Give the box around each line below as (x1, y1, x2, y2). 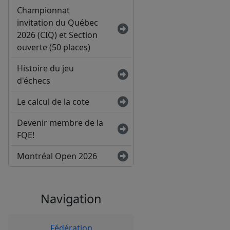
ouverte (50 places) (17, 42, 90, 53)
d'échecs (17, 75, 50, 87)
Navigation (41, 190, 102, 207)
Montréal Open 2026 (17, 150, 97, 162)
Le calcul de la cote (17, 96, 89, 108)
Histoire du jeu (17, 63, 74, 74)
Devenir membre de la (17, 117, 103, 129)
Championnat (17, 5, 70, 16)
